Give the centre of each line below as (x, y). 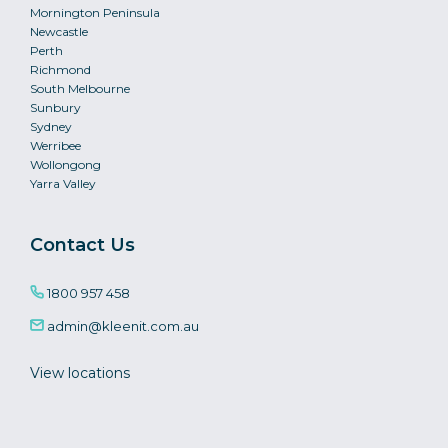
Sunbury (55, 107)
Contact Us (82, 245)
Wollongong (65, 164)
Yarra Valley (63, 183)
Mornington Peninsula (95, 12)
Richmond (60, 69)
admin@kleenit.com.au (121, 326)
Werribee (55, 145)
